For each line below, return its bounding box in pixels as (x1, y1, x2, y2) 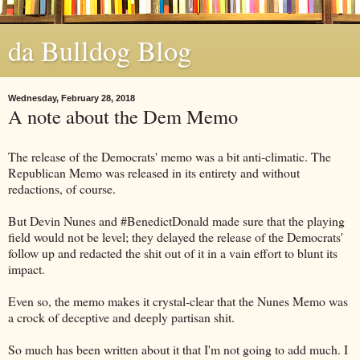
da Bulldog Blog (8, 32, 191, 69)
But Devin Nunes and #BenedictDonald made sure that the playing (8, 211, 345, 229)
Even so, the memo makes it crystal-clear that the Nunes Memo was (8, 292, 348, 309)
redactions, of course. (8, 179, 116, 197)
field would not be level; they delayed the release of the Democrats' (8, 227, 343, 245)
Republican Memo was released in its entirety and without (8, 163, 300, 181)
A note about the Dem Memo (8, 103, 238, 129)
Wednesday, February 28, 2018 (8, 93, 135, 103)
